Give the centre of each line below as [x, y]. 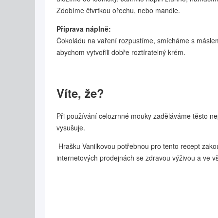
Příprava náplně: [84, 29]
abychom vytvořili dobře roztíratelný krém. [121, 52]
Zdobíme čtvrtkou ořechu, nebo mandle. [118, 10]
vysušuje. [71, 127]
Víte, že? [80, 93]
